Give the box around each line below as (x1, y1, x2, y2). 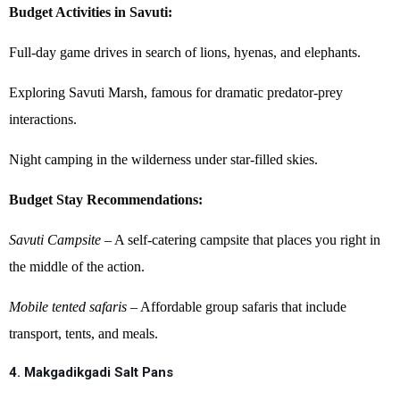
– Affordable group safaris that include (127, 299, 346, 314)
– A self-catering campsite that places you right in (101, 232, 380, 247)
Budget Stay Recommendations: (9, 192, 203, 207)
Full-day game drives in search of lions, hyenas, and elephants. (9, 45, 361, 60)
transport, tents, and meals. (9, 326, 158, 341)
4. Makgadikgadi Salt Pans (9, 364, 173, 380)
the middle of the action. (9, 259, 145, 274)
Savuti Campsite (9, 232, 101, 247)
